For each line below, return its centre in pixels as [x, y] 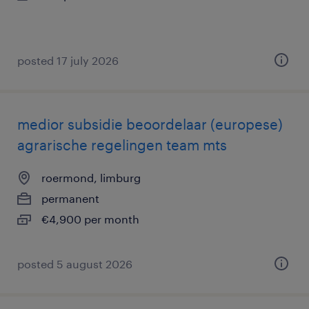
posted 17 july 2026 [68, 60]
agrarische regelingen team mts [122, 145]
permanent [70, 198]
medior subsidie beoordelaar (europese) [150, 124]
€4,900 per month [90, 219]
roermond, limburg [91, 178]
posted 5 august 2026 [75, 264]
